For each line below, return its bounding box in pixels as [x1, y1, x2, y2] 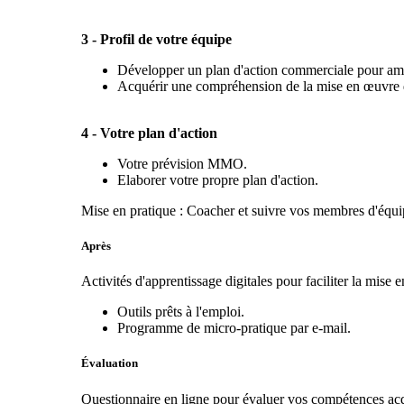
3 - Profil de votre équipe [80, 31, 232, 47]
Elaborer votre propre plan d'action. [116, 171, 318, 188]
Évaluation [80, 356, 138, 371]
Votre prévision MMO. [116, 155, 247, 171]
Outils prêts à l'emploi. [116, 304, 244, 320]
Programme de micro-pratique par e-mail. [116, 320, 351, 336]
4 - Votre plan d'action [80, 124, 217, 141]
